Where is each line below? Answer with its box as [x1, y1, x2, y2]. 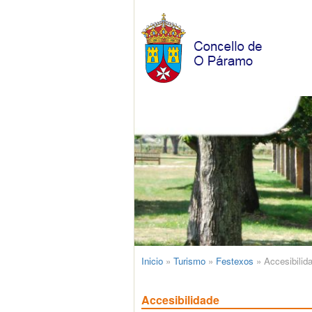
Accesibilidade [141, 292, 219, 309]
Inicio [141, 254, 163, 268]
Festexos [216, 254, 253, 268]
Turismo [173, 254, 205, 268]
